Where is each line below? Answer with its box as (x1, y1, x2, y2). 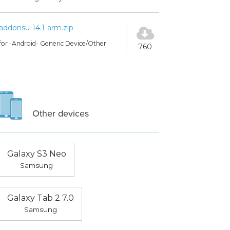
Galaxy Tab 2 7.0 (7, 193, 74, 203)
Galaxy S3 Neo (7, 149, 66, 159)
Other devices (32, 108, 89, 120)
